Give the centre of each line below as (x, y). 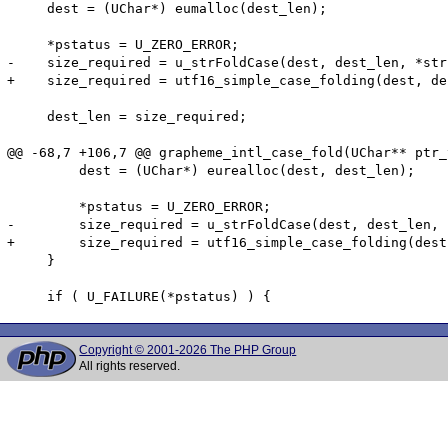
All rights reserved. (130, 366)
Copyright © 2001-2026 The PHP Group (188, 350)
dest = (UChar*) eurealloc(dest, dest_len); (211, 170)
